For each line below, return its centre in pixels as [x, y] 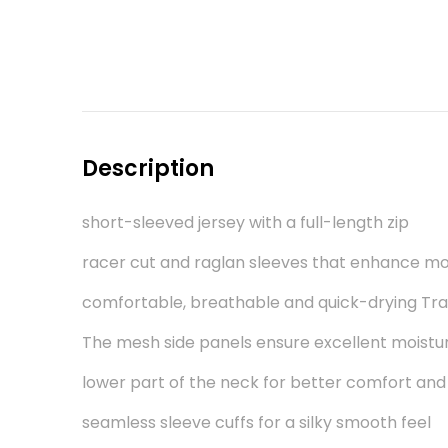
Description [148, 168]
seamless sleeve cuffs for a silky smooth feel [257, 422]
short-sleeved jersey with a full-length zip [246, 222]
